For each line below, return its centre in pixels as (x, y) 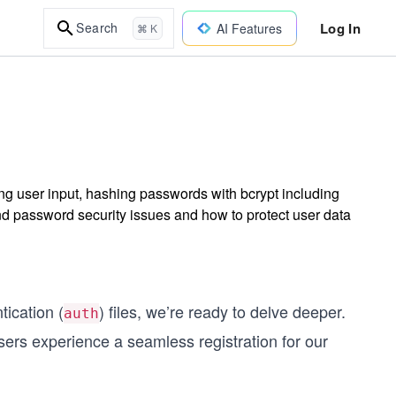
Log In (340, 28)
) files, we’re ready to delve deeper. (222, 311)
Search (97, 27)
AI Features (249, 28)
